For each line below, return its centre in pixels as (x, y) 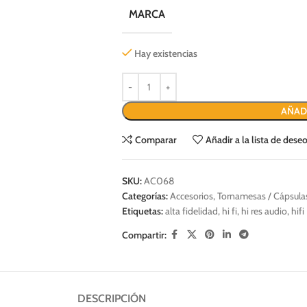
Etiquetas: (142, 211)
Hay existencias (166, 54)
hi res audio (264, 211)
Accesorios (191, 196)
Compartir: (144, 235)
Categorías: (145, 196)
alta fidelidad (191, 211)
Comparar (156, 140)
